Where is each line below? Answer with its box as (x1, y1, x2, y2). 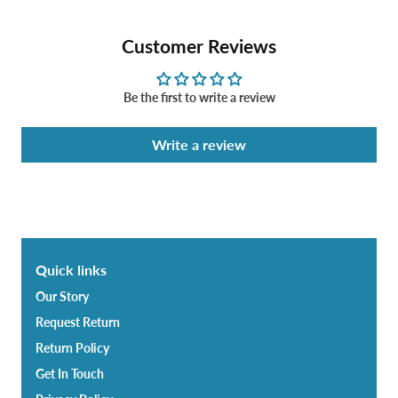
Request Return (36, 314, 120, 330)
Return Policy (36, 340, 109, 356)
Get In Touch (36, 366, 104, 382)
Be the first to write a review (123, 90, 275, 106)
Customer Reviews (122, 35, 276, 58)
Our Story (36, 289, 89, 305)
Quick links (36, 261, 107, 279)
